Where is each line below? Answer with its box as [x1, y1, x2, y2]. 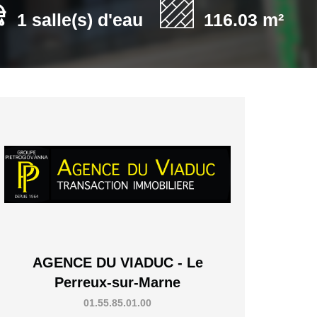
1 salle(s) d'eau [17, 9, 144, 30]
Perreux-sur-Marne [54, 274, 180, 290]
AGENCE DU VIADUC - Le [32, 254, 203, 270]
